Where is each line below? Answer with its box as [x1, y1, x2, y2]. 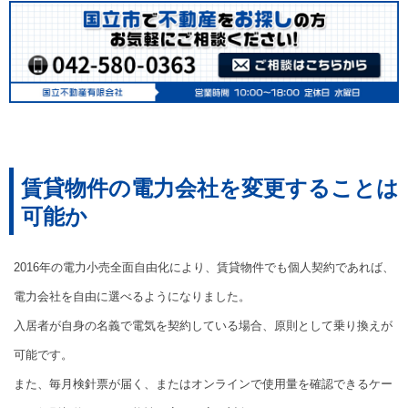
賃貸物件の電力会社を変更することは [21, 176, 399, 201]
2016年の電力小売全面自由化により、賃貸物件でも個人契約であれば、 [14, 260, 394, 275]
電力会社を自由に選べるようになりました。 [14, 290, 250, 304]
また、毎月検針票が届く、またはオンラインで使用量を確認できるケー [14, 377, 393, 392]
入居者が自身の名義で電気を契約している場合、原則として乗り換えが [14, 319, 393, 333]
